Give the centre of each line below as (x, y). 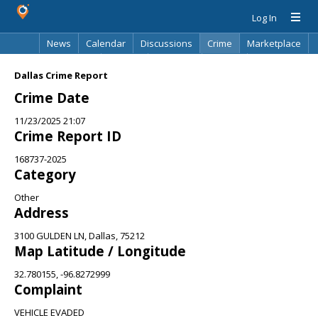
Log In (264, 18)
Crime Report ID (68, 136)
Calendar (106, 43)
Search (225, 63)
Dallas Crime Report (61, 75)
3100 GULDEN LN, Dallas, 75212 (79, 236)
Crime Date (52, 98)
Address (42, 213)
